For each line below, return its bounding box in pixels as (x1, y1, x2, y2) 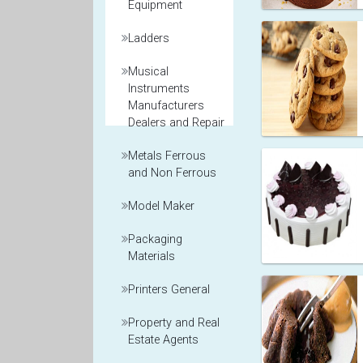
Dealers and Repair (128, 116, 224, 130)
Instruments (128, 82, 190, 96)
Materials (128, 250, 175, 263)
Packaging (128, 233, 182, 246)
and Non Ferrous (128, 166, 216, 180)
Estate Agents (128, 333, 199, 347)
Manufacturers (128, 99, 204, 113)
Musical (128, 65, 169, 79)
